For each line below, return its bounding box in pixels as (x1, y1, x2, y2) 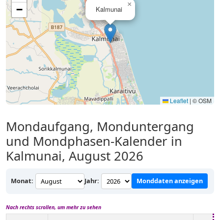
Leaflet (168, 96, 188, 105)
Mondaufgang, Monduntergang (6, 117, 194, 135)
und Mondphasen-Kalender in (6, 132, 182, 150)
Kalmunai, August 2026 (6, 147, 143, 165)
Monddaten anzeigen (137, 176, 203, 186)
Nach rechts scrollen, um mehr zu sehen (6, 203, 101, 211)
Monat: (11, 176, 33, 186)
